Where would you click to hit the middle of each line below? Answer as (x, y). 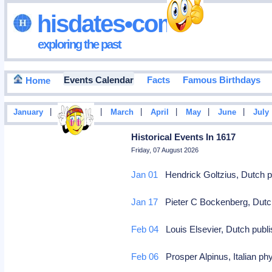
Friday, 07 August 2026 (165, 150)
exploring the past (79, 44)
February (76, 113)
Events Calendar (98, 80)
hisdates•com (104, 23)
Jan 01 (145, 175)
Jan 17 (145, 202)
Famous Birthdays (221, 80)
